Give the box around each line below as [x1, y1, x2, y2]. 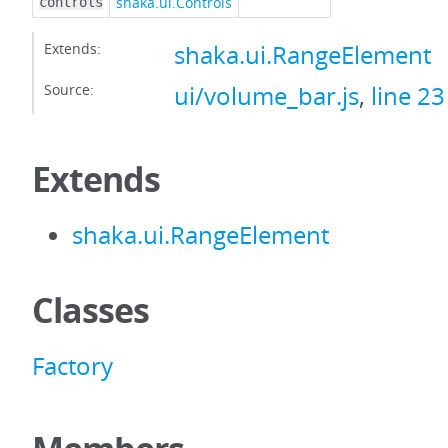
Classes [32, 287, 149, 333]
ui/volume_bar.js [174, 80, 359, 112]
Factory [32, 350, 113, 382]
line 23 [371, 80, 445, 112]
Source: [44, 80, 94, 99]
